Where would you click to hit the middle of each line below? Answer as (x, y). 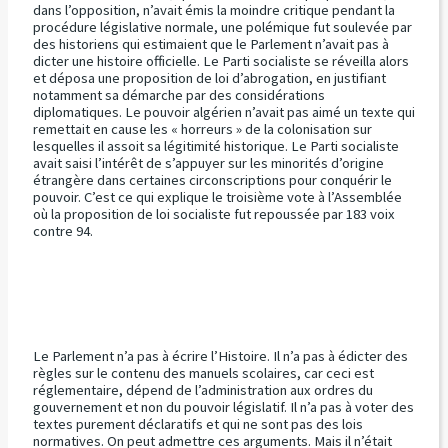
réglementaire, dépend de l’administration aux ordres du (202, 390)
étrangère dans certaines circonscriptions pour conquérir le (212, 179)
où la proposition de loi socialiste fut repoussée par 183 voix (213, 213)
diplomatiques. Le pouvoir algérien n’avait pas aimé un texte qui (223, 111)
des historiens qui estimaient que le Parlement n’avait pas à (210, 43)
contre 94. (62, 230)
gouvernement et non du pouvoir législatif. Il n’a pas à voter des (223, 407)
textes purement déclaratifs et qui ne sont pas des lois (197, 424)
